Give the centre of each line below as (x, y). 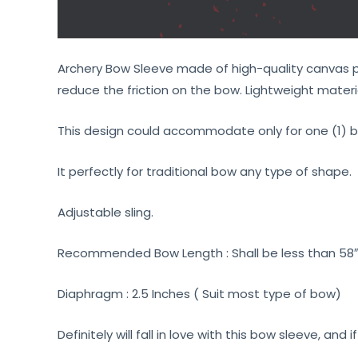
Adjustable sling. (105, 212)
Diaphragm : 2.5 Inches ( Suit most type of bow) (199, 293)
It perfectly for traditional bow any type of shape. (205, 171)
